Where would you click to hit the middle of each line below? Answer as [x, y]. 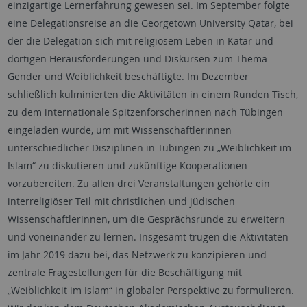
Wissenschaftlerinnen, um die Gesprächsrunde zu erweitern [146, 219]
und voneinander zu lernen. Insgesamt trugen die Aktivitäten [148, 237]
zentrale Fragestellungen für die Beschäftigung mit [124, 273]
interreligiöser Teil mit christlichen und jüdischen [121, 201]
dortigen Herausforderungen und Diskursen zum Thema [137, 59]
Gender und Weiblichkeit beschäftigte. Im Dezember [128, 77]
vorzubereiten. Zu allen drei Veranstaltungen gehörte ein [138, 184]
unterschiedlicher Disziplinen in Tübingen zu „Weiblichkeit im [149, 148]
